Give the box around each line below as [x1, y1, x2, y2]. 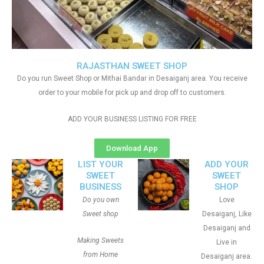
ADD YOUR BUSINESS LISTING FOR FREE [67, 115, 197, 123]
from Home [83, 250, 118, 259]
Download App [106, 144, 158, 153]
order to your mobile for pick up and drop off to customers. [38, 88, 226, 97]
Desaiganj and [203, 224, 250, 232]
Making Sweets [77, 236, 124, 245]
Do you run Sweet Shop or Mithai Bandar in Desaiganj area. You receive [16, 74, 247, 82]
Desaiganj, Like [202, 210, 252, 218]
